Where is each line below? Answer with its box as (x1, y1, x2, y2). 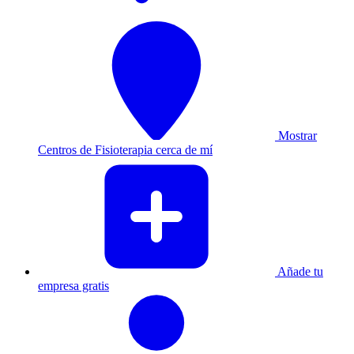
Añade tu (275, 265, 323, 278)
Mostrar (275, 129, 317, 142)
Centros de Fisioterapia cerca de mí (38, 143, 213, 156)
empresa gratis (38, 279, 109, 292)
